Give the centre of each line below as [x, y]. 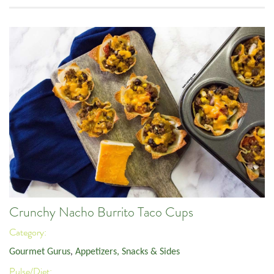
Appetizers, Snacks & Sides [128, 252]
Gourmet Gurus [40, 252]
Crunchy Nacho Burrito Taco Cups [101, 213]
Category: [29, 232]
